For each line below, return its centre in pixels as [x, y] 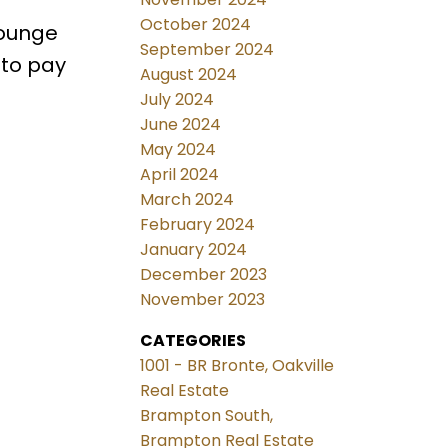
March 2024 [187, 200]
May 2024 [178, 150]
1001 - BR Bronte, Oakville [237, 366]
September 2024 [207, 50]
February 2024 [198, 225]
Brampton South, [207, 416]
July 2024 [177, 100]
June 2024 [181, 125]
